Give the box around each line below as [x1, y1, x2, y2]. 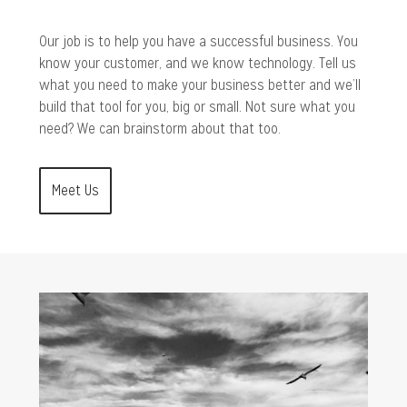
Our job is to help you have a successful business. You [38, 32, 358, 52]
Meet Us [51, 181, 99, 201]
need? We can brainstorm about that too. [38, 119, 281, 139]
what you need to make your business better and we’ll [38, 75, 361, 95]
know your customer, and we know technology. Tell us [38, 54, 356, 74]
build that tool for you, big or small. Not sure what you [38, 97, 355, 117]
